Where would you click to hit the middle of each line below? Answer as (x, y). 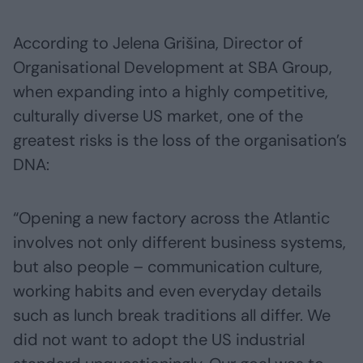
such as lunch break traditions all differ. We (172, 316)
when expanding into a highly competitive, (171, 92)
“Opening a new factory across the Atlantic (171, 218)
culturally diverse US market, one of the (158, 116)
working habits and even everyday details (167, 291)
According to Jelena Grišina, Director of (158, 43)
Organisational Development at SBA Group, (173, 68)
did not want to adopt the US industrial (159, 340)
